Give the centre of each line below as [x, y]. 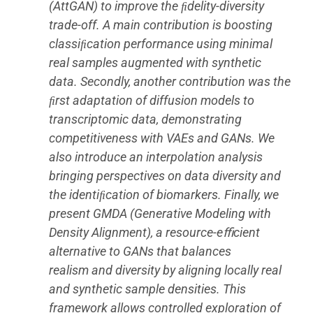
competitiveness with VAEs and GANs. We [162, 138]
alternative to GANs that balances [141, 251]
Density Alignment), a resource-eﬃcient [154, 232]
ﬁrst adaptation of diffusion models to [152, 100]
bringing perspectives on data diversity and [165, 175]
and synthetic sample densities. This [147, 289]
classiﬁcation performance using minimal [161, 43]
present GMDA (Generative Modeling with [160, 213]
